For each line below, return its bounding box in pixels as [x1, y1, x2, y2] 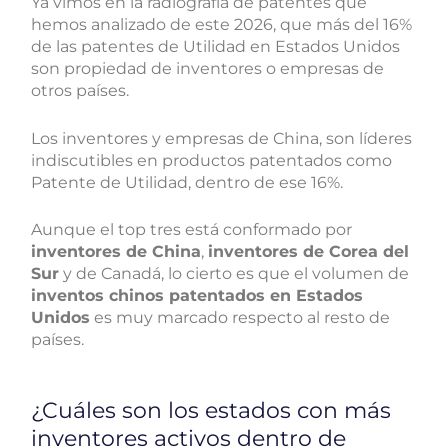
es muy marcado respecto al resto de [90, 308, 391, 328]
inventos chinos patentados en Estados [31, 286, 364, 306]
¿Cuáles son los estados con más [31, 396, 392, 424]
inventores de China [31, 242, 202, 262]
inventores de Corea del [208, 242, 410, 262]
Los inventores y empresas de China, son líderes [31, 128, 413, 148]
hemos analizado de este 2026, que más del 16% [31, 14, 413, 34]
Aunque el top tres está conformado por [31, 220, 353, 240]
